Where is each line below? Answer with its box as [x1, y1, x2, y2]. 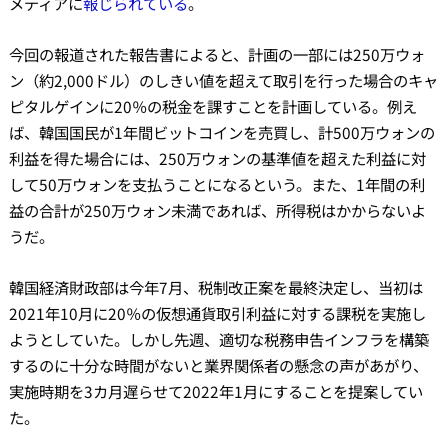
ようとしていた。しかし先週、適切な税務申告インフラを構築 [8, 327, 429, 350]
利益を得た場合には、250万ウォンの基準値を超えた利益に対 [8, 146, 426, 169]
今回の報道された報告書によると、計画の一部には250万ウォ [8, 42, 425, 65]
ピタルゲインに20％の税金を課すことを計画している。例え [8, 94, 417, 117]
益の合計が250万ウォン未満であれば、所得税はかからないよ [8, 198, 426, 221]
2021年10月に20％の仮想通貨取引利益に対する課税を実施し [8, 301, 426, 324]
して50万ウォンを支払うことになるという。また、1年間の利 [8, 172, 425, 195]
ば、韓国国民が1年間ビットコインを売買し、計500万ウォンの [8, 120, 435, 143]
